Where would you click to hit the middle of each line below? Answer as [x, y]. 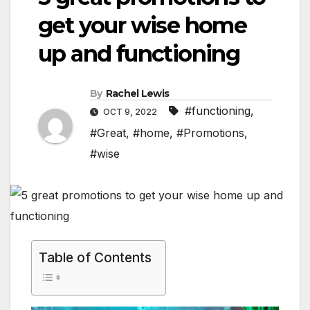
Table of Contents [95, 258]
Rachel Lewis [137, 94]
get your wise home [143, 26]
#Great [108, 133]
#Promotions [210, 133]
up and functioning [139, 54]
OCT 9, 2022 [130, 112]
